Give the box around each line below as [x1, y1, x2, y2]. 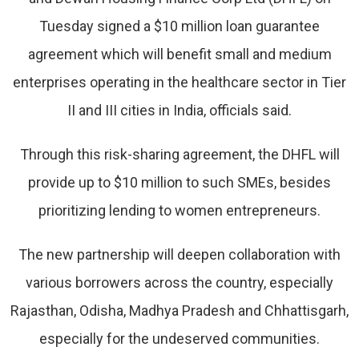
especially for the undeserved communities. [39, 330, 320, 347]
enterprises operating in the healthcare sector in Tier [13, 74, 346, 91]
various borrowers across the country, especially [26, 274, 333, 291]
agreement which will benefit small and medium [27, 46, 332, 63]
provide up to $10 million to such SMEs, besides [28, 174, 331, 191]
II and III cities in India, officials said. [67, 102, 292, 119]
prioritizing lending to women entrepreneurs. [38, 202, 321, 219]
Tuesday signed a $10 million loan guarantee [39, 18, 320, 34]
